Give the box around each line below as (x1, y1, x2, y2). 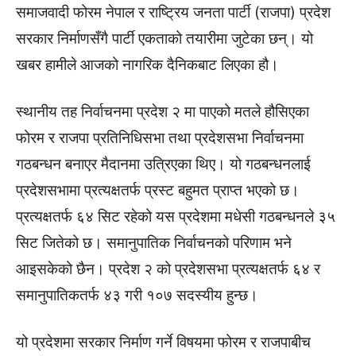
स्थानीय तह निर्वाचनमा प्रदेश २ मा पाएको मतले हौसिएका (16, 103, 309, 121)
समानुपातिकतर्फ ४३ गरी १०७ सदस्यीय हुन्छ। (16, 286, 258, 304)
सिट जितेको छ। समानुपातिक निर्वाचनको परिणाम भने (16, 234, 292, 252)
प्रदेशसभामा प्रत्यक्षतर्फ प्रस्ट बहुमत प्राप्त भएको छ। (16, 181, 300, 199)
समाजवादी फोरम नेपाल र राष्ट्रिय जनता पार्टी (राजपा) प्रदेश (16, 3, 331, 21)
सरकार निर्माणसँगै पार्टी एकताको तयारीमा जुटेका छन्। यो (16, 29, 313, 48)
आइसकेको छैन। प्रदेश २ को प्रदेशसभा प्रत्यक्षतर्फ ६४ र (16, 260, 320, 278)
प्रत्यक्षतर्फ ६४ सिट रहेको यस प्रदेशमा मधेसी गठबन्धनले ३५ (16, 207, 335, 226)
